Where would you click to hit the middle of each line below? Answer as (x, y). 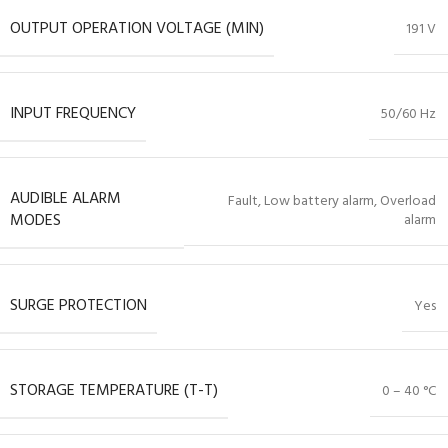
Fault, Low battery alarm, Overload (332, 201)
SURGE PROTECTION (78, 306)
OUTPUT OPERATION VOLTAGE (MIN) (137, 29)
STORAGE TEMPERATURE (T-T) (114, 391)
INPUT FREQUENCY (73, 114)
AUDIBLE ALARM (65, 199)
